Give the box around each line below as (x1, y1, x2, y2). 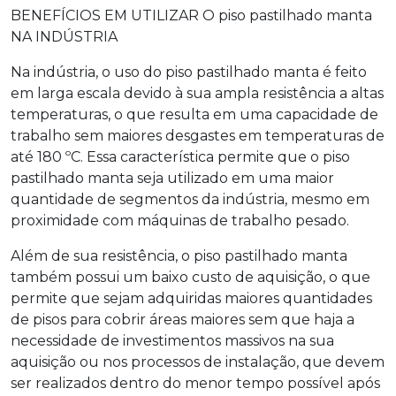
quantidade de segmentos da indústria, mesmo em (11, 190, 369, 208)
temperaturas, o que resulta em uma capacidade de (11, 105, 378, 123)
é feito (319, 63, 367, 80)
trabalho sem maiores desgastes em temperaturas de (11, 126, 385, 144)
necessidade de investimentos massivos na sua (11, 331, 334, 349)
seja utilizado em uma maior (133, 169, 334, 187)
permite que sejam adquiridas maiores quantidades (11, 289, 372, 307)
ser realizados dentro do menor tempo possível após (11, 374, 380, 392)
